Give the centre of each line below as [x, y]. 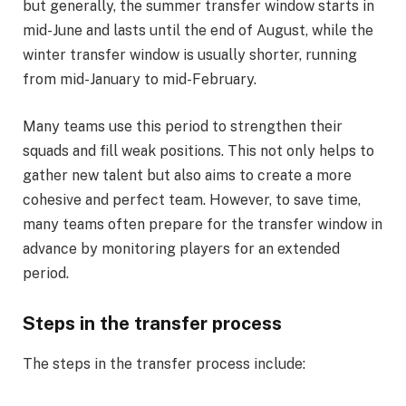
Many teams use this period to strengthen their [183, 126]
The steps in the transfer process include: [164, 363]
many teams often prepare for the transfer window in [203, 224]
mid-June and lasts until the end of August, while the [198, 30]
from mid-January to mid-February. [140, 79]
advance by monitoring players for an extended [181, 248]
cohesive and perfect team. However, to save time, [192, 199]
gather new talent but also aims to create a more [187, 175]
